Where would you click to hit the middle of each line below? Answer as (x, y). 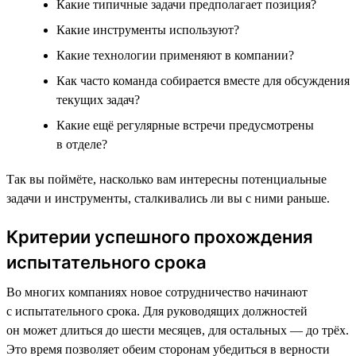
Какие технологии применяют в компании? (175, 55)
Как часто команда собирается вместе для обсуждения (203, 80)
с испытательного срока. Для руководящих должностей (157, 311)
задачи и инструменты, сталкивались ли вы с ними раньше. (168, 198)
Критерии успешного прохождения (160, 236)
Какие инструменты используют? (148, 29)
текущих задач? (98, 99)
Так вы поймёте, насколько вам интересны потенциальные (166, 179)
